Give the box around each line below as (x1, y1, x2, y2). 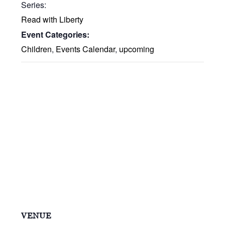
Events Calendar (56, 43, 116, 55)
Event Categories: (21, 28, 90, 40)
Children (21, 43, 52, 55)
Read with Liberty (21, 13, 84, 25)
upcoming (119, 43, 155, 55)
